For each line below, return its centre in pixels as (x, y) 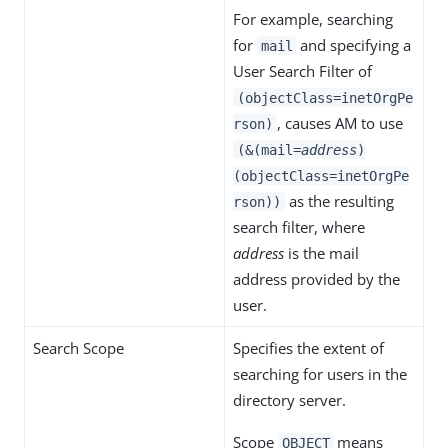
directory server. (289, 399)
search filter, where (299, 226)
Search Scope (78, 347)
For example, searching (313, 18)
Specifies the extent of (308, 347)
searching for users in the (320, 373)
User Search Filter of (302, 70)
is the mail (321, 252)
